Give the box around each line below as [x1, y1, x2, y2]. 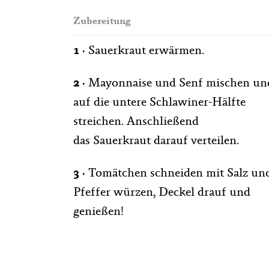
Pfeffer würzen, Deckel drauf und [73, 187, 250, 199]
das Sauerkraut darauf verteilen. [73, 135, 239, 148]
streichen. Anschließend [73, 116, 199, 128]
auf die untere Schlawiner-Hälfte [73, 97, 246, 109]
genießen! [73, 206, 124, 219]
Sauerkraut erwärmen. [88, 45, 204, 58]
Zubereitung [73, 17, 131, 28]
